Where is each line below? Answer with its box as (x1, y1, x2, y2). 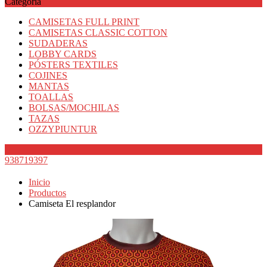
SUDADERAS (29, 38, 88, 48)
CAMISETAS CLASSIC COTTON (29, 27, 167, 38)
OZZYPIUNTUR (29, 123, 97, 134)
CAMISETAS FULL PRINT (29, 16, 139, 27)
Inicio (29, 177, 50, 188)
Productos (29, 188, 66, 198)
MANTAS (29, 80, 69, 91)
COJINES (29, 70, 67, 80)
